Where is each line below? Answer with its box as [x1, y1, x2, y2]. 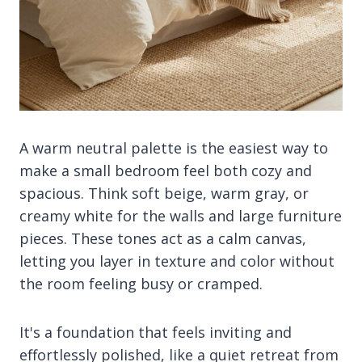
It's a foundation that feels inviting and [19, 322, 292, 342]
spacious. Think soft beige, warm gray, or [19, 183, 309, 203]
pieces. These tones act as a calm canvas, [19, 228, 306, 248]
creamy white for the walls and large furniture [19, 205, 342, 225]
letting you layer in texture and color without [19, 250, 335, 271]
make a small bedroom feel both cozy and [19, 160, 312, 180]
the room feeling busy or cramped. [19, 273, 263, 293]
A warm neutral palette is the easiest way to [19, 137, 328, 158]
